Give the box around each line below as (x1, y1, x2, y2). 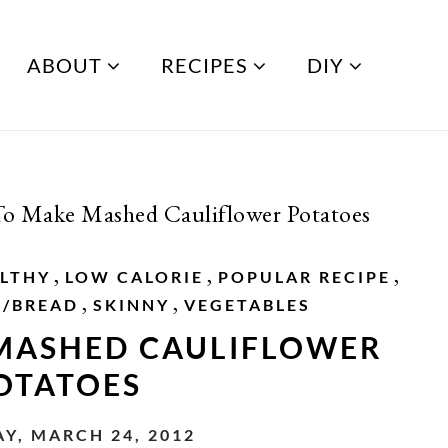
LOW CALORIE (65, 267, 205, 286)
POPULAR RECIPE (218, 267, 392, 286)
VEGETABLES (184, 295, 311, 314)
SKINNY (93, 295, 170, 314)
